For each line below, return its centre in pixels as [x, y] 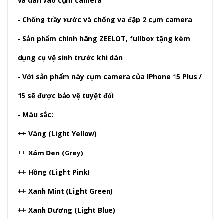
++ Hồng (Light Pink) [54, 172]
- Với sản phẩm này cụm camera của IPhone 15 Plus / [110, 77]
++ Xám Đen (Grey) [50, 153]
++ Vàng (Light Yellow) [57, 134]
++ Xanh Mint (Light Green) [65, 191]
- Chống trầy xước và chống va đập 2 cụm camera [105, 20]
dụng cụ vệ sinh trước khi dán [70, 58]
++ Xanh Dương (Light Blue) [66, 210]
